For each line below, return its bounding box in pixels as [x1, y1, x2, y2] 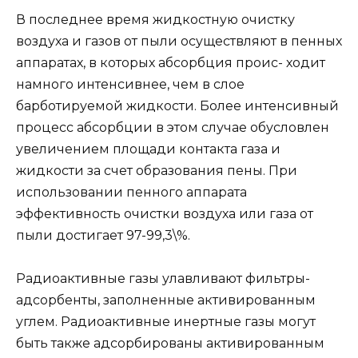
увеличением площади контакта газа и [16, 141, 280, 157]
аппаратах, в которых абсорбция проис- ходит [16, 54, 325, 70]
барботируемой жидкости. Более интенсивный [16, 97, 339, 113]
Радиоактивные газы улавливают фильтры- [16, 270, 310, 286]
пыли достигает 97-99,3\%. [16, 227, 190, 243]
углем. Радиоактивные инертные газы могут [16, 313, 316, 329]
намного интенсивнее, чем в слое [16, 76, 245, 92]
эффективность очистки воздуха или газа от [16, 205, 313, 221]
